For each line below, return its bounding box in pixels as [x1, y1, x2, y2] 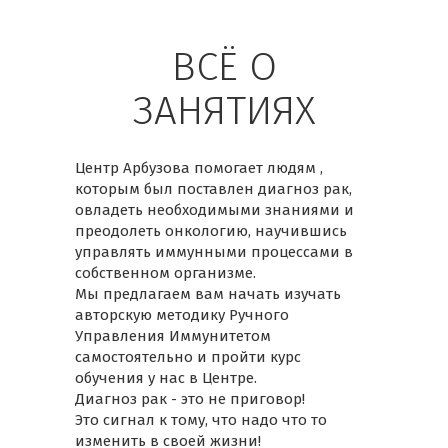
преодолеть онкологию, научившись [74, 222, 347, 240]
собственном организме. [74, 264, 256, 282]
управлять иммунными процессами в [74, 243, 353, 261]
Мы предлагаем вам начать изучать [74, 285, 341, 303]
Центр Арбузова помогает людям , [74, 159, 323, 177]
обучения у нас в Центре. [74, 369, 257, 387]
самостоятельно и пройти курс [74, 348, 301, 366]
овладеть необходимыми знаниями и [74, 201, 354, 219]
